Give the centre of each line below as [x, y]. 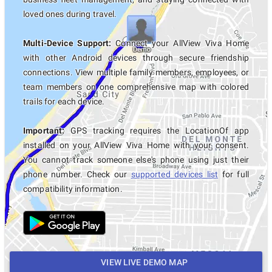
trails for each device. [64, 101]
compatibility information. [73, 189]
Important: [44, 131]
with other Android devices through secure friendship [136, 58]
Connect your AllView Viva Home [180, 43]
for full [233, 174]
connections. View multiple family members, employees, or [136, 72]
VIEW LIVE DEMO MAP [143, 263]
